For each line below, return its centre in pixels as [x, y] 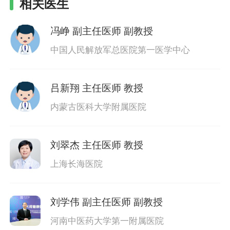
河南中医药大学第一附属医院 [107, 221]
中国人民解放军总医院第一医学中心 [120, 50]
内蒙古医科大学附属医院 [98, 107]
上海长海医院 [76, 164]
